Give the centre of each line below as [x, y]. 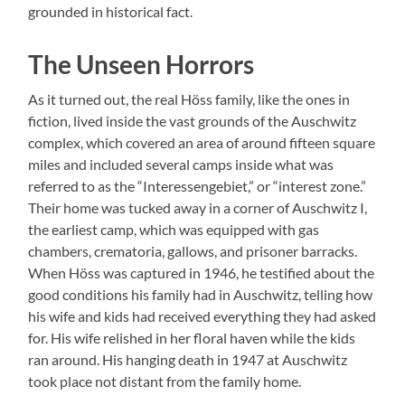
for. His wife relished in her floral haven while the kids [192, 338]
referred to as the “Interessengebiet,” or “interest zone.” [198, 186]
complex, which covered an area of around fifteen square [202, 143]
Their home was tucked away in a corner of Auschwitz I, [198, 208]
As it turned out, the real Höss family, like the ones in [189, 99]
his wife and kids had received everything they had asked [202, 316]
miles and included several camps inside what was [181, 165]
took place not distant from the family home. [165, 381]
